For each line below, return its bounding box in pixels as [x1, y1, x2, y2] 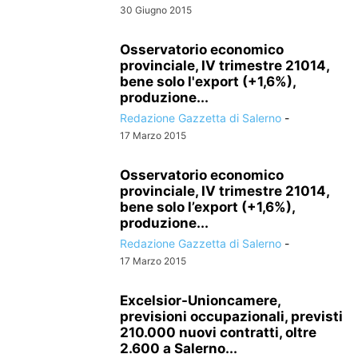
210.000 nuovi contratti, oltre [120, 324, 316, 340]
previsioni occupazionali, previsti [120, 308, 343, 324]
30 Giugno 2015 [120, 4, 192, 16]
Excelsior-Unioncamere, [120, 292, 280, 308]
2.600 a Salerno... [120, 340, 237, 356]
